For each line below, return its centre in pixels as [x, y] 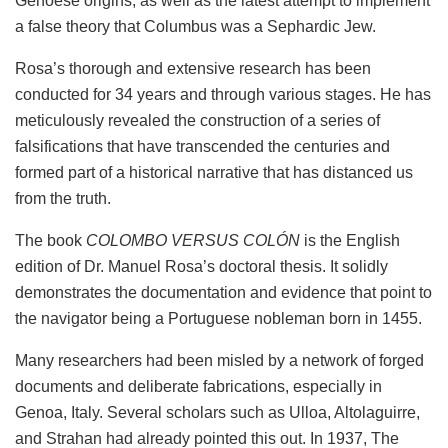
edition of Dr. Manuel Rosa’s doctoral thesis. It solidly [201, 266]
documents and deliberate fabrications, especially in [198, 386]
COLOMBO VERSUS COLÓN [193, 240]
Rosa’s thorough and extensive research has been [193, 68]
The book [50, 240]
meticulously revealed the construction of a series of [197, 120]
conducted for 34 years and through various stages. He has [223, 94]
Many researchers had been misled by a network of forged [219, 360]
